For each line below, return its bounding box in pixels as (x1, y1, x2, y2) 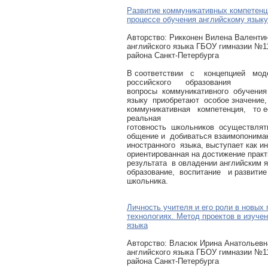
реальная (127, 114, 166, 123)
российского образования (127, 78, 236, 87)
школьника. (127, 176, 173, 185)
